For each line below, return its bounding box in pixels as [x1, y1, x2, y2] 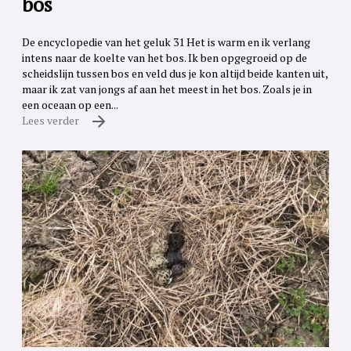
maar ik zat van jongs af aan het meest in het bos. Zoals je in [22, 81, 312, 96]
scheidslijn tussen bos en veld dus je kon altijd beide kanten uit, [22, 65, 327, 81]
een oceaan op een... [22, 96, 118, 112]
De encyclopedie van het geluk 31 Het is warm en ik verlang [22, 34, 310, 49]
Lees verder [22, 112, 81, 128]
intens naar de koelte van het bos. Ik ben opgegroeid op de [22, 49, 307, 65]
